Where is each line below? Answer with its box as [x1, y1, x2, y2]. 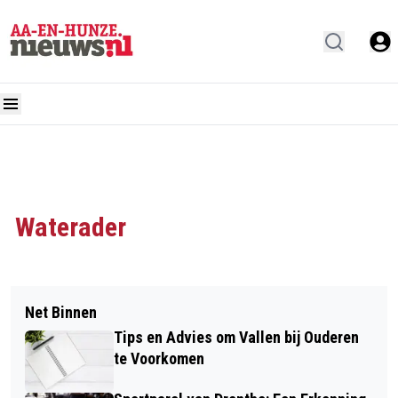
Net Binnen [25, 303, 97, 322]
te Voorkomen [114, 349, 204, 368]
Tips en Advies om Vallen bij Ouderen [114, 328, 359, 346]
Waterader [15, 211, 126, 243]
